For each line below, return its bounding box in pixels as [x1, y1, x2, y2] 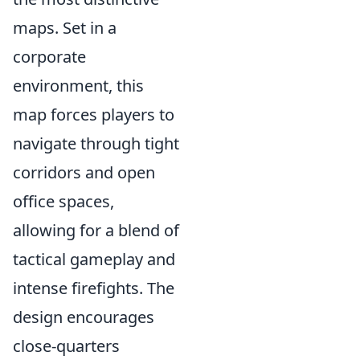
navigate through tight [13, 133, 179, 155]
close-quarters [13, 335, 120, 358]
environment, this [13, 75, 144, 97]
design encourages [13, 306, 154, 329]
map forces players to [13, 104, 174, 126]
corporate [13, 46, 86, 68]
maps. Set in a [13, 17, 117, 39]
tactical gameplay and [13, 248, 175, 271]
